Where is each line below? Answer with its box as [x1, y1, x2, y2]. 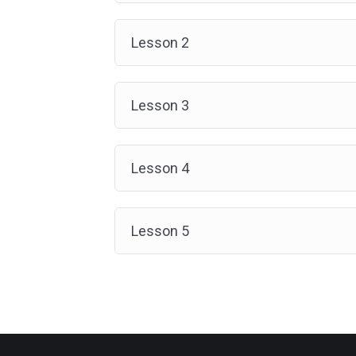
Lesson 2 [131, 34, 189, 51]
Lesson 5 [131, 222, 189, 239]
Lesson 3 [131, 97, 189, 114]
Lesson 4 [131, 160, 189, 176]
